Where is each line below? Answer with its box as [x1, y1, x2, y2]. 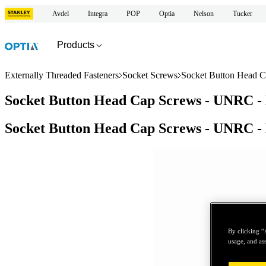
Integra [88, 9, 107, 18]
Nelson [194, 9, 214, 18]
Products [57, 39, 94, 50]
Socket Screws [122, 70, 178, 80]
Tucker [233, 9, 252, 18]
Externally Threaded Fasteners [5, 70, 119, 80]
